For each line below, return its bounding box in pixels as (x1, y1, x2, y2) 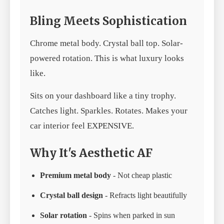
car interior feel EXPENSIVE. (30, 120, 134, 130)
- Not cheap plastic (111, 170, 172, 179)
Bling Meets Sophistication (30, 13, 187, 28)
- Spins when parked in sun (87, 210, 175, 219)
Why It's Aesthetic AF (30, 145, 152, 160)
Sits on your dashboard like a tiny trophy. (30, 90, 176, 100)
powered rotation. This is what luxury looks (30, 53, 184, 63)
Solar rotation (40, 210, 87, 219)
